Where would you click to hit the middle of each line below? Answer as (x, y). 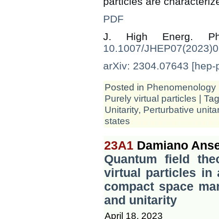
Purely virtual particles (151, 98)
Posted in (126, 87)
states (117, 120)
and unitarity (141, 200)
